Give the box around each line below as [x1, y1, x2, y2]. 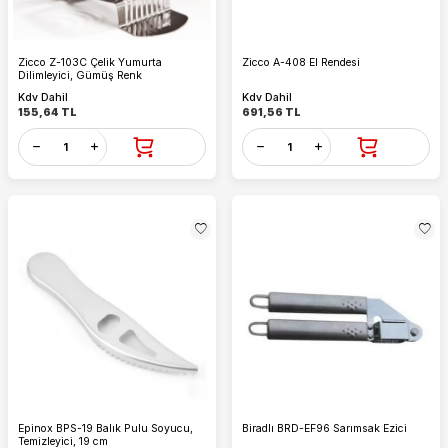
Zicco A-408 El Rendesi [242, 56, 360, 70]
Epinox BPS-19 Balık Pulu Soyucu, [18, 422, 193, 436]
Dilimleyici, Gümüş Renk [18, 69, 142, 83]
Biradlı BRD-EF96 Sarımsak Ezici [242, 422, 407, 436]
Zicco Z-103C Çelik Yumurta [18, 56, 162, 70]
